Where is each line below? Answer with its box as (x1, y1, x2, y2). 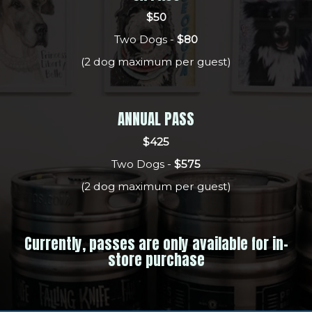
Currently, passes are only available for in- (24, 233, 288, 255)
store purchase (107, 249, 205, 271)
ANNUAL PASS (118, 108, 194, 130)
